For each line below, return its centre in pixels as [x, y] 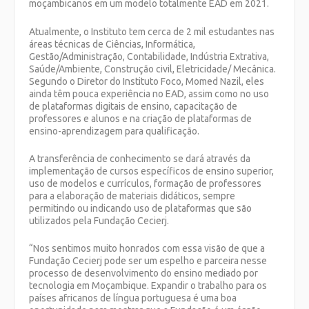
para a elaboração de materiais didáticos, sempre [132, 196]
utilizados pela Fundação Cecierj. [99, 220]
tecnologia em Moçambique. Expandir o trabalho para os [148, 286]
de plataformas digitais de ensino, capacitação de [133, 106]
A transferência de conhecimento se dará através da [140, 158]
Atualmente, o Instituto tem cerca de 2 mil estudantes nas [152, 31]
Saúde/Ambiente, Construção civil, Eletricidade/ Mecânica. [153, 69]
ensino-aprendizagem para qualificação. [114, 131]
